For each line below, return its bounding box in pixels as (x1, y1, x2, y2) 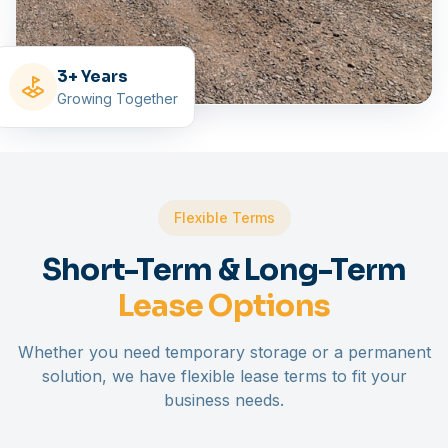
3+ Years (57, 66, 128, 88)
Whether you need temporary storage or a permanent (17, 342, 431, 363)
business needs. (164, 390, 284, 411)
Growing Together (57, 90, 178, 108)
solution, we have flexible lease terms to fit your (41, 366, 407, 387)
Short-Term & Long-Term (41, 251, 407, 290)
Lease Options (117, 287, 331, 326)
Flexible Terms (173, 209, 275, 227)
